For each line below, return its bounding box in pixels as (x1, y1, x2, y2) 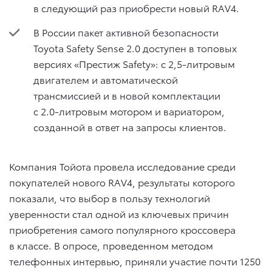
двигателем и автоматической (33, 72, 178, 86)
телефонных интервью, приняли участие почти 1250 (9, 253, 260, 268)
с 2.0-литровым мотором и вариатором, (33, 103, 225, 118)
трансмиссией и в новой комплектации (33, 87, 220, 102)
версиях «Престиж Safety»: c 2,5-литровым (33, 56, 235, 70)
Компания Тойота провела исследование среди (9, 158, 236, 173)
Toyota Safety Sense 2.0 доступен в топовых (33, 40, 237, 55)
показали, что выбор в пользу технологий (9, 190, 210, 205)
